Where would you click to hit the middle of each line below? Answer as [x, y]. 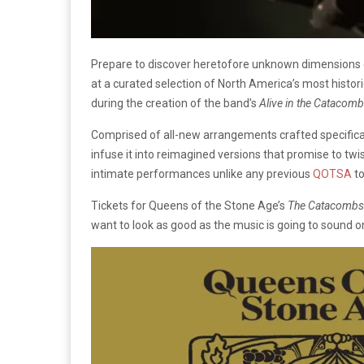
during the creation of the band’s [175, 104]
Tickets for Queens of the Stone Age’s [189, 206]
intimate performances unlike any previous [201, 174]
